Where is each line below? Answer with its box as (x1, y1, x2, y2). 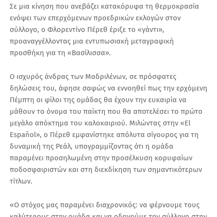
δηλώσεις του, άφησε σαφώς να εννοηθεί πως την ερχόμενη (10, 84, 207, 93)
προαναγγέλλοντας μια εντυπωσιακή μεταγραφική (10, 37, 174, 46)
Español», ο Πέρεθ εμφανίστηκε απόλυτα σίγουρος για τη (10, 130, 199, 139)
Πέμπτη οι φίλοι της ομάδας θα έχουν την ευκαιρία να (10, 95, 186, 105)
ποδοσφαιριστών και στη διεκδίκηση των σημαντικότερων (10, 165, 202, 174)
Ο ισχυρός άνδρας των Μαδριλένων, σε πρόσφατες (10, 72, 176, 81)
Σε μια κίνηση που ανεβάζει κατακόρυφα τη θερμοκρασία (10, 2, 199, 11)
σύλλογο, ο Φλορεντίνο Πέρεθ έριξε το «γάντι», (10, 25, 164, 34)
